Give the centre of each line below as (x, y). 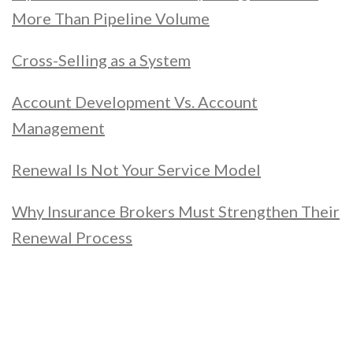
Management (58, 128)
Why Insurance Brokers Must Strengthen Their (176, 212)
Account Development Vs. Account (135, 102)
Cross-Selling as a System (101, 60)
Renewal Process (72, 238)
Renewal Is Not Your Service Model (136, 170)
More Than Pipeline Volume (111, 19)
